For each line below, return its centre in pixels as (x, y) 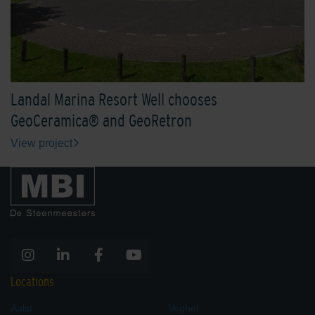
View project (41, 143)
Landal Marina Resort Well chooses (114, 99)
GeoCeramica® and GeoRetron (101, 120)
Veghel (183, 308)
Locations (32, 282)
